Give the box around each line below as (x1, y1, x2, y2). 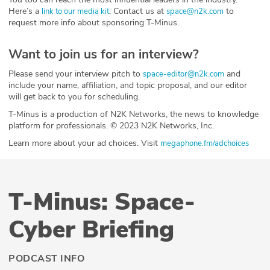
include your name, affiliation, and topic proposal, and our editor (8, 79, 247, 91)
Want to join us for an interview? (8, 45, 199, 63)
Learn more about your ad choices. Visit (8, 137, 160, 149)
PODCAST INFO (8, 251, 84, 265)
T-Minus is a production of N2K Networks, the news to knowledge (8, 108, 259, 120)
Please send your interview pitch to (8, 67, 143, 80)
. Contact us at (109, 5, 166, 17)
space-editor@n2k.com (143, 68, 224, 80)
